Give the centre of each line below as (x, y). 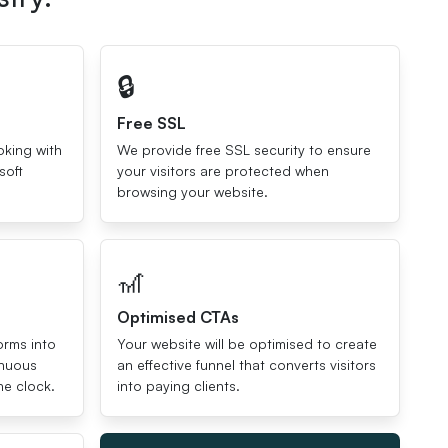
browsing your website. (192, 191)
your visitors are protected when (223, 170)
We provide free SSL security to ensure (244, 149)
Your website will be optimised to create (247, 343)
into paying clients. (178, 385)
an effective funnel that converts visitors (246, 364)
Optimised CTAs (178, 317)
